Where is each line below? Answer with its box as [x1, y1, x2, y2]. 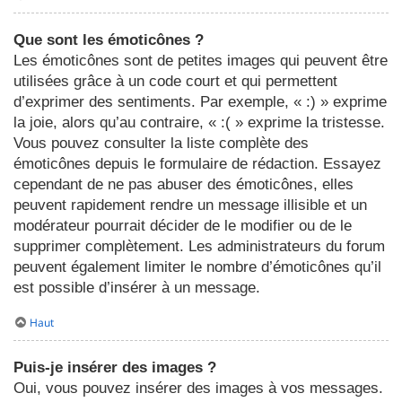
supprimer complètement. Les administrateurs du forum [13, 237, 385, 255]
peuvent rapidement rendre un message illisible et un [13, 196, 367, 214]
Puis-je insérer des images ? [13, 358, 216, 376]
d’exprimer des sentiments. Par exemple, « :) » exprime [13, 92, 387, 110]
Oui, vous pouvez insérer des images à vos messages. [13, 379, 383, 397]
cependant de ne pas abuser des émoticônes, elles [13, 175, 354, 193]
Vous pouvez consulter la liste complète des [13, 134, 309, 152]
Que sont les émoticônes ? [13, 31, 204, 48]
